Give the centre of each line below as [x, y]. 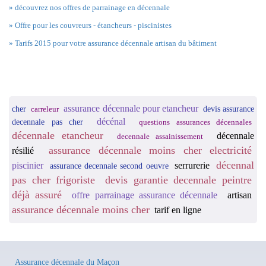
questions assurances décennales [195, 122]
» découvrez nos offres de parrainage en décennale [89, 7]
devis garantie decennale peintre [179, 180]
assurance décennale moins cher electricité [150, 150]
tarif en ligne [178, 210]
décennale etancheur [58, 135]
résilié [23, 150]
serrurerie [192, 165]
